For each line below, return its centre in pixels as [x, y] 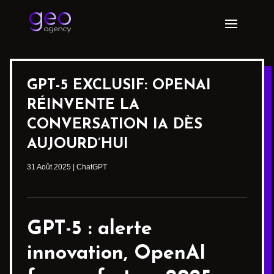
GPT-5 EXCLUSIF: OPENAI [119, 86]
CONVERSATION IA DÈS [115, 125]
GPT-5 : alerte [90, 229]
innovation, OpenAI [117, 254]
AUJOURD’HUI [78, 144]
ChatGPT [92, 167]
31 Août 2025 [49, 167]
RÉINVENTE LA [83, 105]
